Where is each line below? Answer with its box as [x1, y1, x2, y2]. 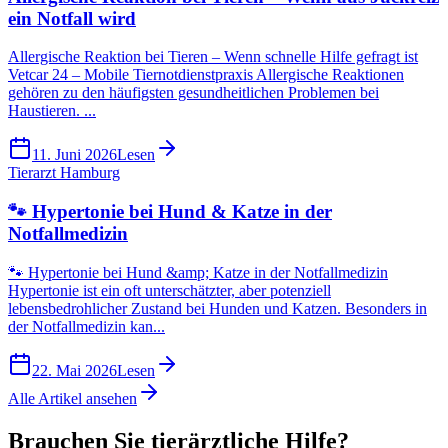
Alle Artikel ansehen [8, 389, 137, 407]
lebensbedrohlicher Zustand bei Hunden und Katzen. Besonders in [8, 299, 427, 317]
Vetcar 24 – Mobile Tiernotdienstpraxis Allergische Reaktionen [8, 66, 404, 84]
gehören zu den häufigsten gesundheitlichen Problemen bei [8, 84, 379, 102]
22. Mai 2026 [32, 361, 117, 379]
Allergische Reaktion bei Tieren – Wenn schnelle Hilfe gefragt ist [8, 48, 418, 66]
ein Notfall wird [8, 7, 136, 29]
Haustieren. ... [8, 102, 96, 120]
